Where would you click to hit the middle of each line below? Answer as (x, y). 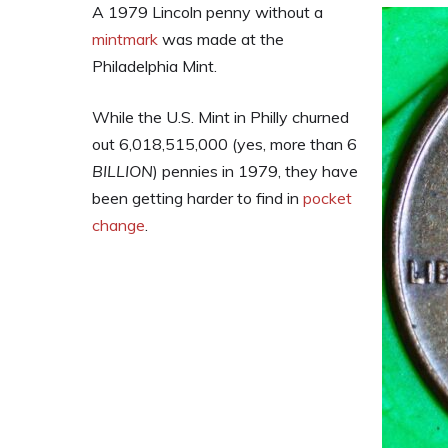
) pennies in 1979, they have (255, 171)
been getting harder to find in (197, 198)
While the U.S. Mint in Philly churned (220, 117)
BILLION (122, 171)
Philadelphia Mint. (154, 66)
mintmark (125, 39)
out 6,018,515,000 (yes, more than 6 (224, 144)
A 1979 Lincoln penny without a (207, 12)
